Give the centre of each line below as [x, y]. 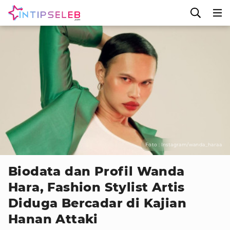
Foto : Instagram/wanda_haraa [183, 145]
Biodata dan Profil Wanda [97, 171]
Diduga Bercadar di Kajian [97, 203]
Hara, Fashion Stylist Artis [97, 187]
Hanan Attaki [53, 219]
